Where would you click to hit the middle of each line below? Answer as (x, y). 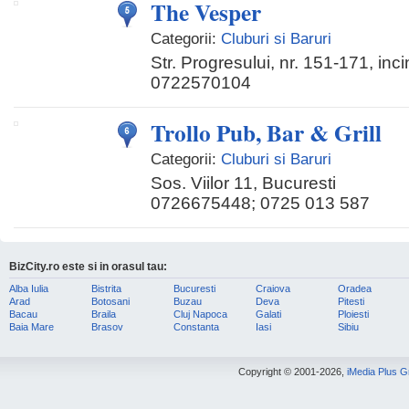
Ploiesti (353, 314)
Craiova (273, 288)
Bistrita (106, 288)
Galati (268, 314)
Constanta (196, 327)
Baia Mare (31, 327)
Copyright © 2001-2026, (293, 372)
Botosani (110, 301)
